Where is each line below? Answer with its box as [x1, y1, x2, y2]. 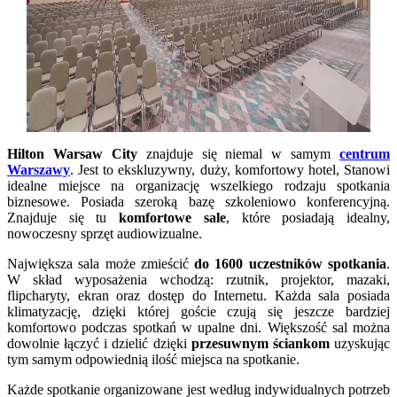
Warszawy [7, 161, 70, 177]
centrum [339, 145, 390, 161]
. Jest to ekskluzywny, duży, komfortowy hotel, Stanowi [70, 161, 390, 177]
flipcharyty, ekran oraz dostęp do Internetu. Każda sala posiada [7, 287, 390, 303]
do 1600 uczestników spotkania [194, 255, 387, 271]
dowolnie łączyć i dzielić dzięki [7, 335, 191, 351]
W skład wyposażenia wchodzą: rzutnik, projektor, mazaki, [7, 271, 390, 287]
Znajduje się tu [7, 209, 120, 225]
